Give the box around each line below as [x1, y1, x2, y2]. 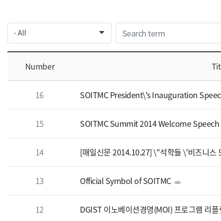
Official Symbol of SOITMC [80, 174, 171, 186]
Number [25, 60, 55, 72]
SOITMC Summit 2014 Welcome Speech [80, 117, 220, 129]
